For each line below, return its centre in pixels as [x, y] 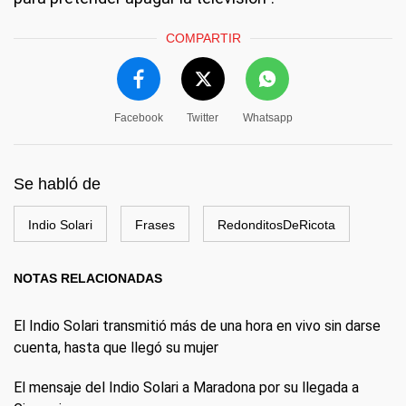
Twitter [203, 117]
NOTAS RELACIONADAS [88, 278]
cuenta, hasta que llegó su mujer [116, 347]
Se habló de [57, 184]
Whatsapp [267, 117]
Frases [155, 224]
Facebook [138, 117]
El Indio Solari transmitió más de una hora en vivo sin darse [197, 325]
